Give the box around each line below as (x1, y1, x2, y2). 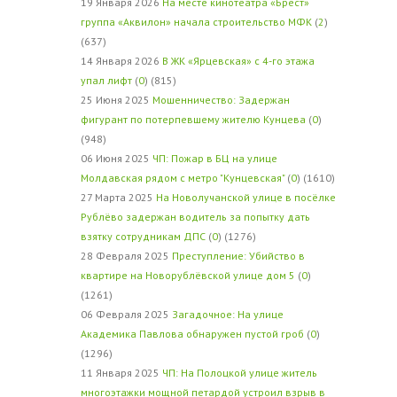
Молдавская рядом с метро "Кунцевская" (80, 171, 284, 184)
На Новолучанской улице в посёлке (155, 191, 336, 204)
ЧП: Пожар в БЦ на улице (152, 152, 277, 165)
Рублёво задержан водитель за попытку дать (80, 210, 310, 223)
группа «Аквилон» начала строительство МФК (80, 15, 312, 28)
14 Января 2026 (80, 54, 162, 67)
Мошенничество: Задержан (152, 93, 290, 106)
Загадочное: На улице (171, 307, 284, 321)
